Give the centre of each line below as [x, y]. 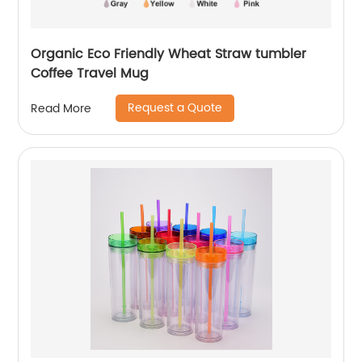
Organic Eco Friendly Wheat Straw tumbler [169, 54]
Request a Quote [175, 108]
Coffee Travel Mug [90, 74]
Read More [61, 108]
